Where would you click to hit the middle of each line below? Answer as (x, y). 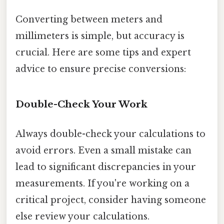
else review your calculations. (82, 217)
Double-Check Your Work (81, 104)
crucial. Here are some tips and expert (103, 53)
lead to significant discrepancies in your (106, 167)
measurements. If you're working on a (102, 184)
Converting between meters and (89, 20)
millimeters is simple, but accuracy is (100, 36)
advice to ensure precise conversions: (101, 69)
